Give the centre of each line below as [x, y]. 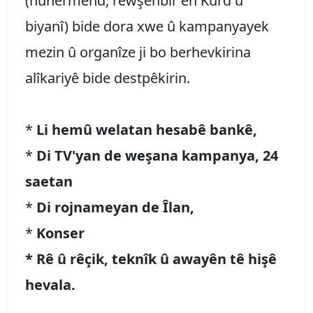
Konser [60, 233]
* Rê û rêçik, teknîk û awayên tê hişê [151, 259]
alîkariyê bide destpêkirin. [108, 78]
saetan [49, 181]
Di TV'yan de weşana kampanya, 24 [157, 155]
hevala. [50, 284]
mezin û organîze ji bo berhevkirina [138, 52]
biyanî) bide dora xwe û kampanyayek [147, 26]
